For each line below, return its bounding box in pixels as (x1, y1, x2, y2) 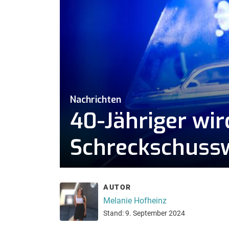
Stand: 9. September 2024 (103, 209, 185, 217)
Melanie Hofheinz (103, 195, 167, 205)
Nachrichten (70, 94, 121, 106)
